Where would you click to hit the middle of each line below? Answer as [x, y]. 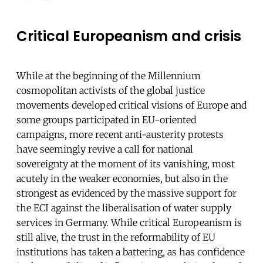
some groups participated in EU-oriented [106, 119]
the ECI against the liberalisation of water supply [124, 208]
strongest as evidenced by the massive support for [127, 193]
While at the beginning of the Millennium [109, 75]
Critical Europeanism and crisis [129, 36]
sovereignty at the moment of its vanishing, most [126, 163]
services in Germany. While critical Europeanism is [129, 222]
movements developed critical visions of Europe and [131, 105]
